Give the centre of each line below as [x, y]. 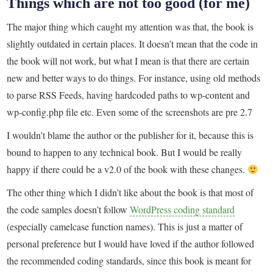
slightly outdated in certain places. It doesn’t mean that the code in [133, 43]
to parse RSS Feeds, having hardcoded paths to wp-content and [129, 94]
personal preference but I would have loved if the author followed [131, 244]
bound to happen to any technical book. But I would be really [125, 152]
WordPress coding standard [183, 210]
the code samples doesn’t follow [69, 210]
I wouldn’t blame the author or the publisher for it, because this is [130, 135]
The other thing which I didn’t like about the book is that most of [130, 193]
